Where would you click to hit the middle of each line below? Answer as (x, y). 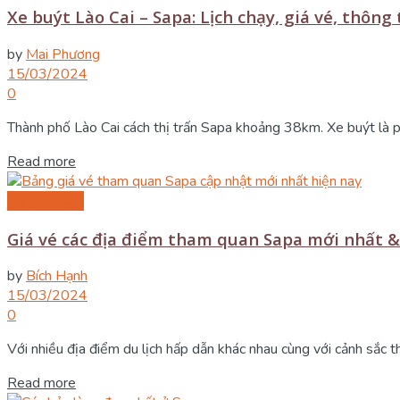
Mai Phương (63, 54)
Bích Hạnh (57, 276)
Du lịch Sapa (46, 200)
